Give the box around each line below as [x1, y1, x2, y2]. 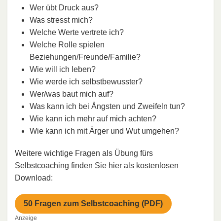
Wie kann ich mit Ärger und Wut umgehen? [30, 127, 179, 136]
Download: [15, 174, 53, 183]
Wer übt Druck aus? [30, 3, 99, 12]
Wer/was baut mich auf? [30, 90, 113, 99]
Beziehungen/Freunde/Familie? [30, 53, 141, 62]
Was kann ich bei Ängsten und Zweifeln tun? [30, 102, 185, 111]
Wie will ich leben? [30, 65, 96, 74]
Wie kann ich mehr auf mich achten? [30, 114, 156, 123]
